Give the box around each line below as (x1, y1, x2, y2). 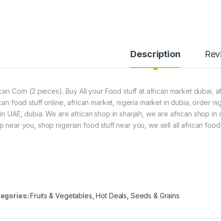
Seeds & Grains (130, 191, 180, 200)
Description (130, 49, 181, 60)
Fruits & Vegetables (30, 191, 92, 200)
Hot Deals (96, 191, 127, 200)
